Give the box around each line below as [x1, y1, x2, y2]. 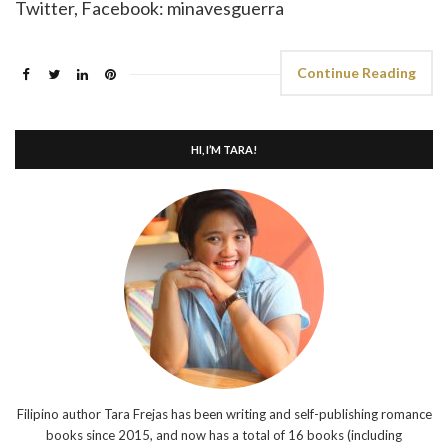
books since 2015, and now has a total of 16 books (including [46, 427, 402, 444]
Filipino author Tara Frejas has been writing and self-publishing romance [16, 406, 432, 423]
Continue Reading [297, 64, 416, 82]
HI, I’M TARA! [191, 143, 257, 157]
